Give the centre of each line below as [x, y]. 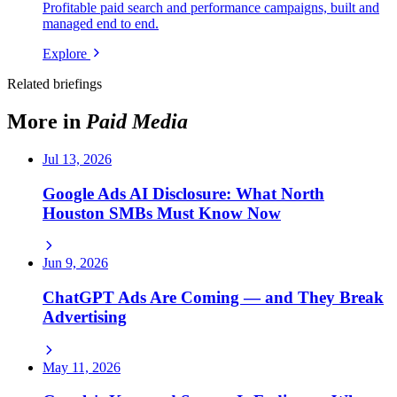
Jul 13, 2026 [77, 159]
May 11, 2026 [82, 367]
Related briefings [54, 84]
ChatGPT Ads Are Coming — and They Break [213, 297]
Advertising [85, 317]
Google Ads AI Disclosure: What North [183, 193]
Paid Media [137, 121]
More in [47, 121]
